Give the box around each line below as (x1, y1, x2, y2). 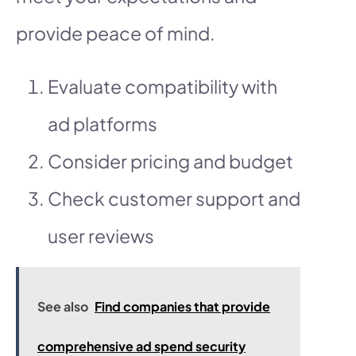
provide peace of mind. (16, 21, 215, 44)
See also (37, 297, 88, 315)
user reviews (48, 223, 154, 247)
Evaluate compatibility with (48, 74, 277, 98)
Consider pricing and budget (48, 149, 293, 172)
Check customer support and (48, 186, 300, 210)
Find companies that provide (95, 297, 270, 315)
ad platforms (48, 111, 157, 135)
